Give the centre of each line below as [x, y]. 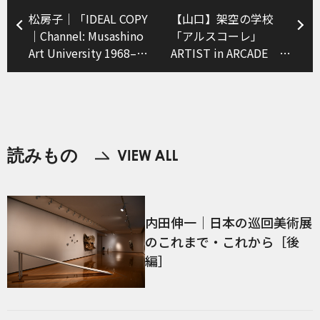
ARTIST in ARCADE [225, 52]
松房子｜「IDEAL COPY [88, 18]
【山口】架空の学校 [222, 18]
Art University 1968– [82, 52]
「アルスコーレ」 [216, 35]
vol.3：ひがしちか [218, 70]
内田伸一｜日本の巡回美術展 [228, 222]
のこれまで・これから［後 [222, 242]
